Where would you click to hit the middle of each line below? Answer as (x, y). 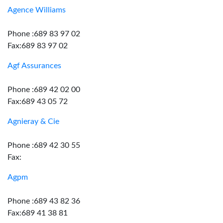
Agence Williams (37, 10)
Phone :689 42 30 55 (44, 145)
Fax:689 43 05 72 (38, 102)
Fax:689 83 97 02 (38, 46)
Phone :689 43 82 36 (44, 201)
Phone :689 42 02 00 (44, 90)
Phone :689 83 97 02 (44, 34)
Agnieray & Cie (33, 121)
